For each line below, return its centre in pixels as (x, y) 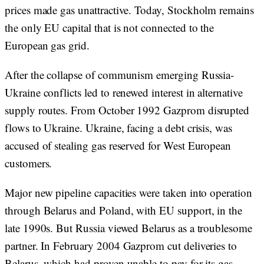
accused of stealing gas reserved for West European (118, 145)
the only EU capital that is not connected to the (110, 27)
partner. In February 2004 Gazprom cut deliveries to (121, 245)
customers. (30, 163)
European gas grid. (47, 45)
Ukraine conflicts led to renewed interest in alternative (124, 92)
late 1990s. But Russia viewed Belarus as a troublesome (128, 228)
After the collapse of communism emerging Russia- (120, 75)
